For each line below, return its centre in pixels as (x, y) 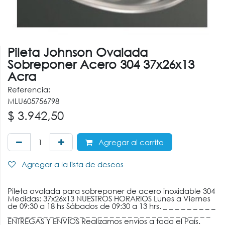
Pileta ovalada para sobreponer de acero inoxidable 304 (111, 191)
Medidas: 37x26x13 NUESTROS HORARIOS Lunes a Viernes (109, 199)
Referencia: (29, 90)
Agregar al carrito (130, 142)
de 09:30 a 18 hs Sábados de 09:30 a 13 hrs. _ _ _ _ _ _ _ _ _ (111, 206)
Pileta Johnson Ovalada (78, 52)
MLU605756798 (33, 101)
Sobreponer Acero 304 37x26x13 (101, 64)
